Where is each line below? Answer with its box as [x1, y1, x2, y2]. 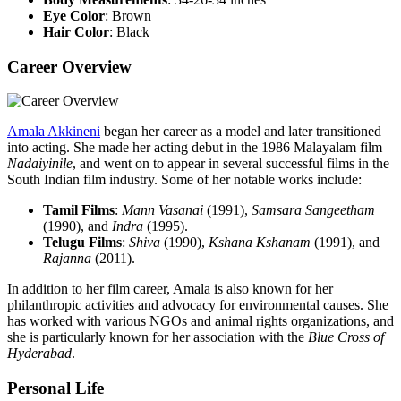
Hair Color [43, 23, 109, 39]
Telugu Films [43, 235, 122, 251]
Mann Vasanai [122, 202, 203, 218]
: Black [109, 23, 149, 39]
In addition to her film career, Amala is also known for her [7, 281, 333, 297]
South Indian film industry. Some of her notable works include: [7, 172, 362, 188]
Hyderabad [7, 346, 72, 362]
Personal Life [7, 379, 104, 398]
